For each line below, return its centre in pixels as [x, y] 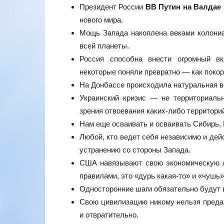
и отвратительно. [109, 214]
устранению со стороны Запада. [135, 149]
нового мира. [101, 19]
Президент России [112, 6]
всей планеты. [104, 45]
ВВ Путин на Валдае [183, 6]
